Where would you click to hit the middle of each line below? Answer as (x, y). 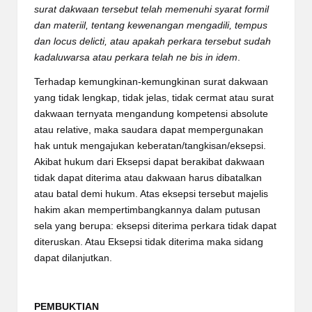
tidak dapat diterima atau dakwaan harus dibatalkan (148, 178)
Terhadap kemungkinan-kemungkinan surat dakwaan (151, 81)
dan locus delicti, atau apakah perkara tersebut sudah (153, 41)
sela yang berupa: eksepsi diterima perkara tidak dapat (155, 226)
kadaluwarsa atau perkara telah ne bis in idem (136, 57)
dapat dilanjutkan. (73, 258)
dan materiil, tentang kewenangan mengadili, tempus (151, 25)
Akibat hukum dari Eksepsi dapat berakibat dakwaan (149, 162)
